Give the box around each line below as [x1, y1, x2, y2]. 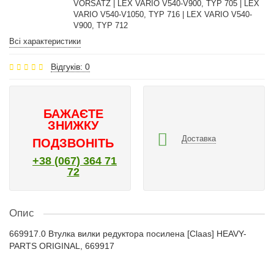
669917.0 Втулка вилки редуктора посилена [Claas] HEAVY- [9, 229, 246, 239]
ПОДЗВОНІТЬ [32, 136, 114, 150]
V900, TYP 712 [73, 21, 128, 30]
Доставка [182, 133, 216, 143]
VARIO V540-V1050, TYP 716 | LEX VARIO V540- [73, 10, 252, 19]
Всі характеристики [9, 37, 81, 46]
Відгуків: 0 [51, 62, 90, 72]
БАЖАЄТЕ [43, 107, 103, 120]
